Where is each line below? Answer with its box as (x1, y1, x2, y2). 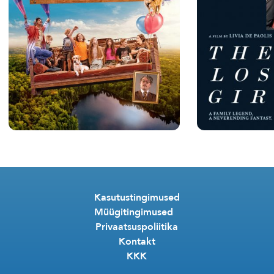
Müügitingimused (94, 206, 180, 220)
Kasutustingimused (94, 191, 180, 205)
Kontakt (118, 235, 155, 249)
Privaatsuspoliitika (95, 220, 179, 234)
